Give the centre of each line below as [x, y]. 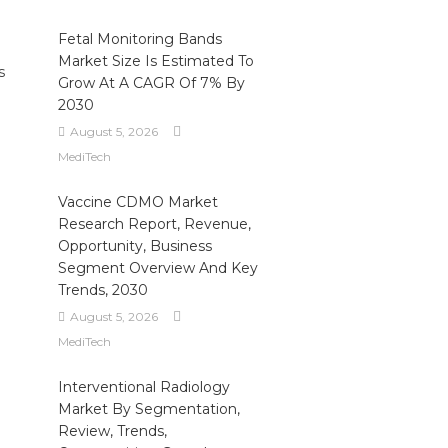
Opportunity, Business [134, 246]
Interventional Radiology [143, 387]
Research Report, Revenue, [154, 224]
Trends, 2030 [102, 290]
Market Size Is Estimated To [155, 61]
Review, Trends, [112, 431]
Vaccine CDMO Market [137, 202]
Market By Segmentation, [148, 409]
